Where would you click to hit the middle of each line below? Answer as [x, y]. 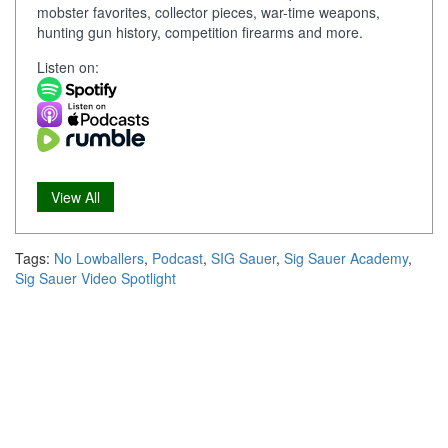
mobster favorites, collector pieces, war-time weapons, [208, 12]
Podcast [177, 258]
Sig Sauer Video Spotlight [95, 278]
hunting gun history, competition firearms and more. [200, 32]
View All [75, 197]
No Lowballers [99, 258]
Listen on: [68, 67]
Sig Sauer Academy [346, 258]
